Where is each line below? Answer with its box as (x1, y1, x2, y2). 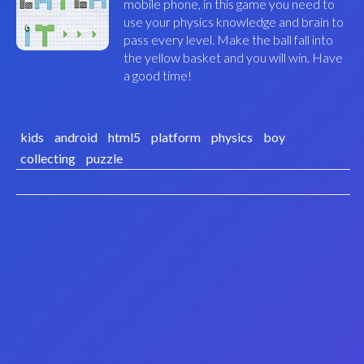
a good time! (123, 67, 192, 83)
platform (150, 129, 201, 145)
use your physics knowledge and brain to (123, 14, 344, 29)
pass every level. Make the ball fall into (123, 32, 333, 47)
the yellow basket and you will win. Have (123, 50, 343, 65)
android (54, 129, 97, 145)
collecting (19, 150, 76, 166)
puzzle (85, 150, 123, 166)
